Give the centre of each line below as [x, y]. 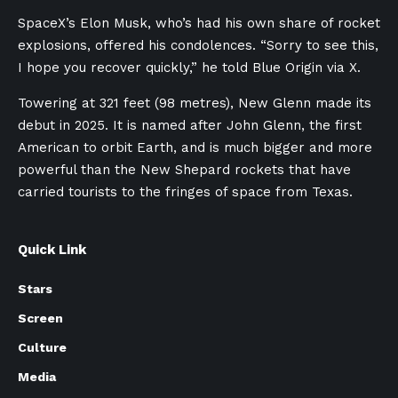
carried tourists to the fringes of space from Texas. [185, 192]
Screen [40, 318]
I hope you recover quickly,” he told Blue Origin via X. [189, 68]
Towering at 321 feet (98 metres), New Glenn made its [195, 103]
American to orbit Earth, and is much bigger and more [195, 147]
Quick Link [52, 250]
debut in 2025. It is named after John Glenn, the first [190, 125]
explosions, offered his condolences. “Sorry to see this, [198, 45]
